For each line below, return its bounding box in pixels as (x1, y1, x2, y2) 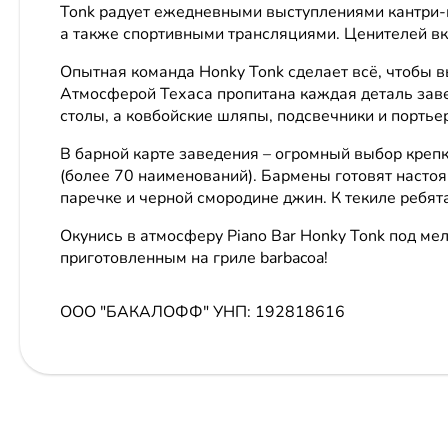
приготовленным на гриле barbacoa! (60, 246, 328, 269)
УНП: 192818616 (213, 300, 345, 323)
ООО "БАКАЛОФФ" (60, 300, 213, 323)
